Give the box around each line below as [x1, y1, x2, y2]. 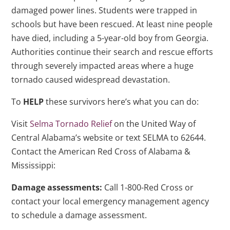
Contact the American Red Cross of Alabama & [11, 146, 191, 158]
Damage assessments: [11, 182, 103, 194]
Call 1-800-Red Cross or [102, 182, 194, 194]
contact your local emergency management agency [11, 196, 209, 207]
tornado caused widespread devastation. [11, 74, 170, 86]
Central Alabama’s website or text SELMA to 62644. [11, 132, 206, 144]
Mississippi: [11, 160, 56, 171]
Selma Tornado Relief [30, 118, 112, 130]
